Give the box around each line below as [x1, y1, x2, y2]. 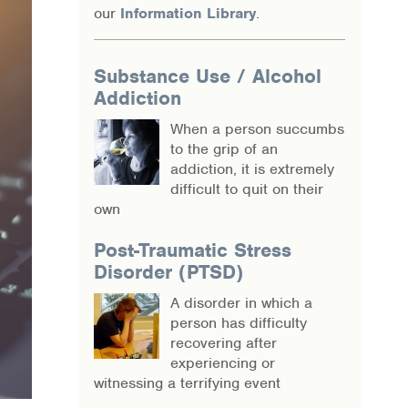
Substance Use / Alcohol [94, 64, 321, 88]
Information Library [120, 4, 256, 23]
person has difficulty [170, 313, 307, 332]
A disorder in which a [170, 293, 312, 312]
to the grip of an [170, 139, 278, 158]
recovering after [170, 333, 277, 352]
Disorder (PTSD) [94, 260, 243, 284]
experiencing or [170, 353, 275, 372]
